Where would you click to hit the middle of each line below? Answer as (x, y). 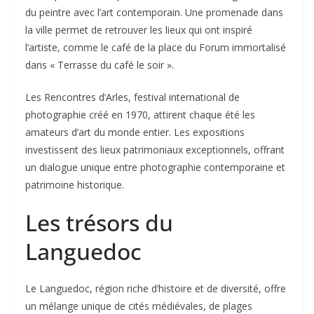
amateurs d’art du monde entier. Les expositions (135, 132)
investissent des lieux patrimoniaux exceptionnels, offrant (155, 149)
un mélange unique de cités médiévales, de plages (139, 306)
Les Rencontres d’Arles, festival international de (132, 97)
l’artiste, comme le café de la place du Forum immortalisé (156, 47)
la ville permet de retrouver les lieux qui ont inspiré (139, 29)
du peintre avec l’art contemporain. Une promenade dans (154, 12)
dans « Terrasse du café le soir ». (100, 64)
